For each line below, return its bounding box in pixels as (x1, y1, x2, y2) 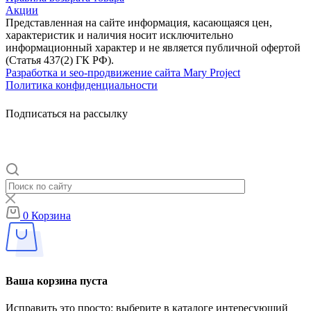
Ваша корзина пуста (6, 274, 108, 287)
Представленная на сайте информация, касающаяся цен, (6, 17, 272, 29)
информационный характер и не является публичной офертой (6, 42, 301, 54)
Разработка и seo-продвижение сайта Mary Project (6, 67, 240, 79)
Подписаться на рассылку (6, 108, 128, 120)
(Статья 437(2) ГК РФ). (6, 54, 114, 67)
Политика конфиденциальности (6, 79, 158, 92)
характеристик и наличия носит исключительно (6, 29, 233, 42)
